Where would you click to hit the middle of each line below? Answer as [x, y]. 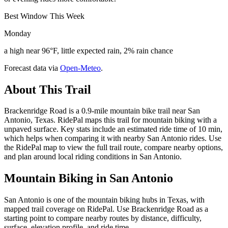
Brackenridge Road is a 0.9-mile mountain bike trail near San [102, 111]
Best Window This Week [44, 16]
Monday [18, 33]
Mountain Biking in [57, 178]
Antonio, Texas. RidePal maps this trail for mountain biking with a [110, 120]
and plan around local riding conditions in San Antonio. [93, 157]
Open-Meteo [80, 68]
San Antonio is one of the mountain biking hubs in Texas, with [104, 200]
